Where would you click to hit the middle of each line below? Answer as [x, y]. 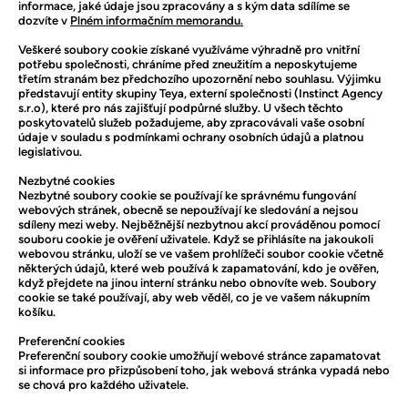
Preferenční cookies [73, 341]
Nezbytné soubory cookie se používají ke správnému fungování [187, 195]
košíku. [37, 312]
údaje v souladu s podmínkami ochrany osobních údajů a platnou [191, 137]
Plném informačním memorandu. [157, 20]
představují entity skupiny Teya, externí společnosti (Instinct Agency [200, 93]
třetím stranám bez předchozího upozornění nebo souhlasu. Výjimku [199, 79]
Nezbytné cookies [68, 181]
